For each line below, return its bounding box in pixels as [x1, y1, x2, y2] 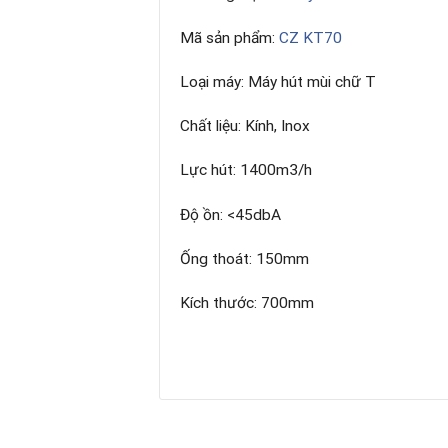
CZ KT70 [279, 28, 342, 47]
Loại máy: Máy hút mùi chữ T [180, 73, 376, 92]
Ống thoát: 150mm [180, 249, 309, 268]
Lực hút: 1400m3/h [180, 161, 312, 180]
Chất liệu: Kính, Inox [180, 117, 310, 136]
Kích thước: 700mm [180, 293, 314, 312]
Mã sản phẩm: [180, 28, 279, 47]
